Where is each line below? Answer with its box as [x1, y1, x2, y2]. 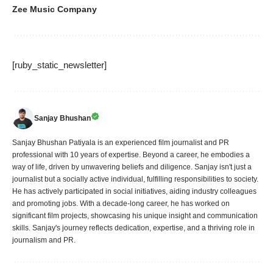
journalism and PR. [12, 235, 76, 244]
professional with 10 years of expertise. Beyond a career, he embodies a [12, 150, 250, 159]
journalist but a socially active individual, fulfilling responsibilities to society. [12, 174, 258, 183]
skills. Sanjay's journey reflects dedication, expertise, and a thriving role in [12, 223, 255, 232]
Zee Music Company [12, 4, 97, 14]
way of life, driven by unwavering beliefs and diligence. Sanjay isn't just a [12, 162, 252, 171]
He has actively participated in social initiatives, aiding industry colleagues [12, 186, 257, 196]
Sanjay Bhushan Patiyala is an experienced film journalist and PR [12, 138, 229, 147]
